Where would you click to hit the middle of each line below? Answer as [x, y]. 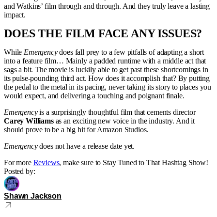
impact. [15, 15]
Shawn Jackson [33, 196]
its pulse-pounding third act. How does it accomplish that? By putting [107, 78]
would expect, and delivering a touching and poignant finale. [95, 96]
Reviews [46, 163]
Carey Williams [29, 121]
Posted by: [20, 171]
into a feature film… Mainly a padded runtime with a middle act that [105, 61]
